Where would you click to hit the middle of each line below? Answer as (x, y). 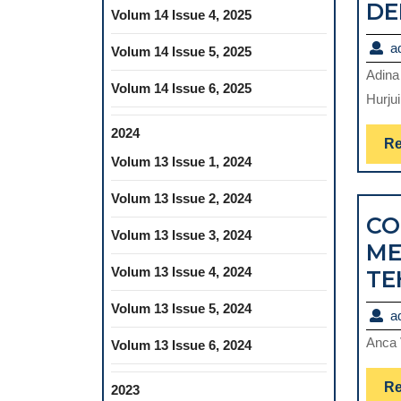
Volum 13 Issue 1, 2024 (181, 162)
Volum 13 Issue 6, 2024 (181, 345)
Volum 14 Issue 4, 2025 (181, 15)
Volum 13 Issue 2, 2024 (181, 198)
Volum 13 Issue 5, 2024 (181, 308)
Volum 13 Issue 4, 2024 (181, 272)
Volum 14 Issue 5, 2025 (181, 51)
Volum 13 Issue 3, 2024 (181, 235)
